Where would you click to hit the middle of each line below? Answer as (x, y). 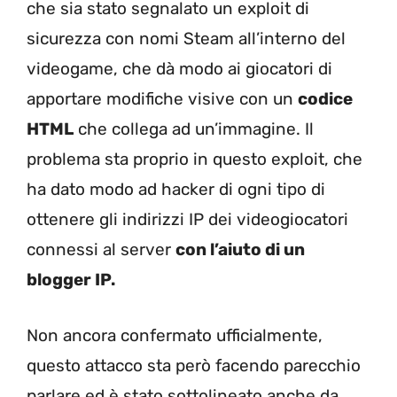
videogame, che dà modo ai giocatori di (179, 69)
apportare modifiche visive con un (162, 99)
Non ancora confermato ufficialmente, (175, 335)
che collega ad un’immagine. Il (194, 129)
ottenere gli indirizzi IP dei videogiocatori (187, 220)
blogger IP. (71, 280)
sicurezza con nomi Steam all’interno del (186, 39)
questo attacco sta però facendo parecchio (194, 365)
